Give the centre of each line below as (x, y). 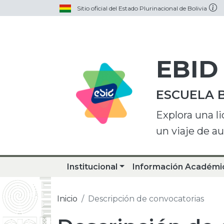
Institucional (92, 167)
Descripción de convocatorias (146, 199)
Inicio (67, 199)
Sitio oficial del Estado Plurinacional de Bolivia (142, 8)
